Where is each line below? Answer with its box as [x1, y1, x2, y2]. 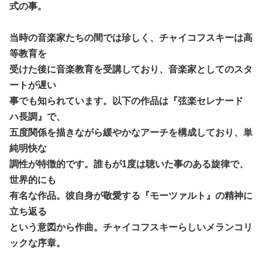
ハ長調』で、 [9, 111, 65, 122]
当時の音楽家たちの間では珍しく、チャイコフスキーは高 [9, 32, 253, 43]
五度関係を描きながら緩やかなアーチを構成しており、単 [9, 127, 253, 137]
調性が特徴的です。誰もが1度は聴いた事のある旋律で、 [9, 158, 249, 169]
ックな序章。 [9, 237, 65, 248]
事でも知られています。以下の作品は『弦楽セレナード [9, 95, 243, 106]
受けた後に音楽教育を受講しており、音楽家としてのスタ [9, 64, 253, 74]
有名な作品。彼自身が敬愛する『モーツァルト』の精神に [9, 190, 253, 201]
